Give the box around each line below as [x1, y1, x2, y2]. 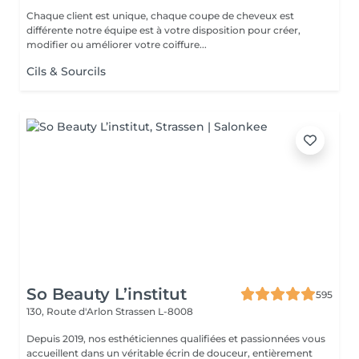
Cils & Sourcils [26, 64, 106, 79]
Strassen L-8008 [115, 305, 193, 317]
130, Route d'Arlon [26, 305, 115, 317]
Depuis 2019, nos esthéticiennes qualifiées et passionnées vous [26, 333, 325, 345]
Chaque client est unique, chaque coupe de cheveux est [26, 10, 294, 22]
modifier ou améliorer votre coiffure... [26, 38, 207, 50]
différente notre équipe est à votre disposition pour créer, [26, 24, 301, 36]
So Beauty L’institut [26, 284, 187, 304]
